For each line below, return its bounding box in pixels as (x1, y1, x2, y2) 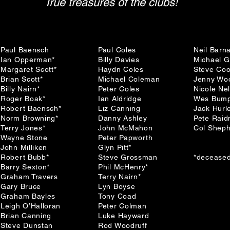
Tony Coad (98, 192, 137, 200)
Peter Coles (98, 85, 140, 93)
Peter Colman (98, 202, 147, 210)
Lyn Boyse (98, 182, 136, 190)
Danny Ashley (98, 114, 147, 122)
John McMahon (98, 124, 153, 132)
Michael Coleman (98, 75, 160, 83)
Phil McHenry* (98, 163, 149, 171)
